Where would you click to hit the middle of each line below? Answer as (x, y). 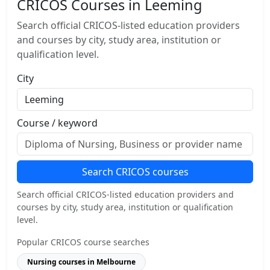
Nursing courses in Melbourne (81, 262)
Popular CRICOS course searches (83, 242)
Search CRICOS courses (135, 172)
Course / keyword (57, 123)
